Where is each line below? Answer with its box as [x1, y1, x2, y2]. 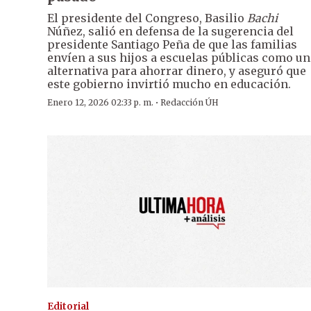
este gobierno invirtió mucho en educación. [47, 77, 291, 92]
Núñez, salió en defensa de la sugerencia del [47, 24, 294, 39]
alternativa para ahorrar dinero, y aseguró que [47, 64, 306, 78]
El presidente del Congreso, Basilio [47, 11, 247, 26]
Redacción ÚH [160, 97, 219, 108]
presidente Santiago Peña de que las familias [47, 37, 297, 52]
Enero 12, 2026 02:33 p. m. [47, 97, 153, 108]
